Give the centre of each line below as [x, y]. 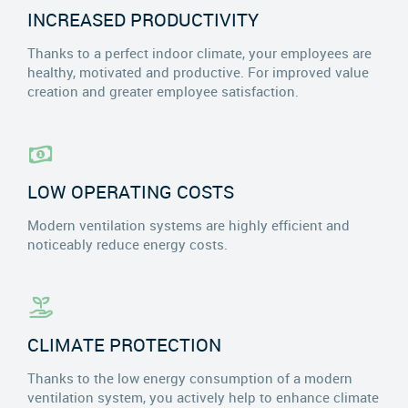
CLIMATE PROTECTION [124, 345]
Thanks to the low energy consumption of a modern [190, 378]
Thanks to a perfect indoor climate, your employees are [199, 53]
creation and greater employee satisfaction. [163, 92]
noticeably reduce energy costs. [129, 245]
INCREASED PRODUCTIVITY [143, 20]
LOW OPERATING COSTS [131, 192]
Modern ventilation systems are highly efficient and [189, 225]
